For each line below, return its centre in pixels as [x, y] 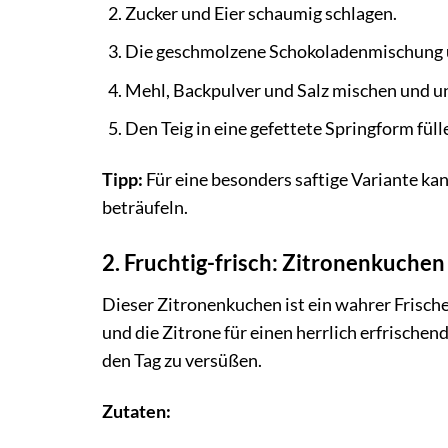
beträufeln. [145, 208]
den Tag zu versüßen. [182, 361]
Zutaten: [136, 411]
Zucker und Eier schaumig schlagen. [260, 13]
